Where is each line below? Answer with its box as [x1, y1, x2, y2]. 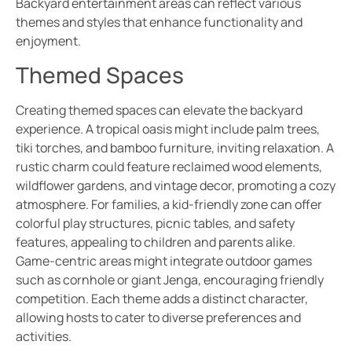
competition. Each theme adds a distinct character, [16, 289, 308, 307]
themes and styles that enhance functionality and [16, 13, 302, 31]
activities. [16, 327, 71, 345]
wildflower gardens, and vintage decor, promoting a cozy [16, 176, 335, 194]
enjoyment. [16, 32, 81, 50]
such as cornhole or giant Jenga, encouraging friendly [16, 270, 324, 288]
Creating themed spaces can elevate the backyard [16, 101, 302, 119]
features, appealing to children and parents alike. [16, 233, 295, 251]
